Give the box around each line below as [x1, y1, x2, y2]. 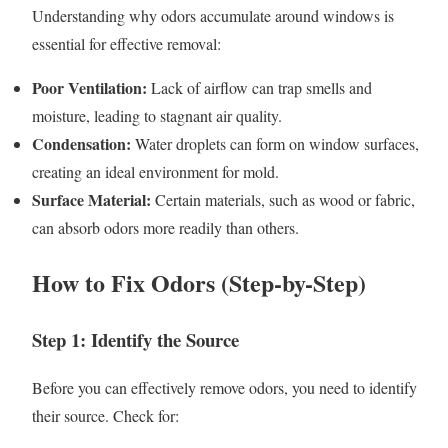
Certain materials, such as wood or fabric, [151, 188, 415, 210]
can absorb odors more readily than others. [32, 216, 299, 238]
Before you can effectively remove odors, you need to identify [32, 377, 417, 399]
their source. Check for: [32, 405, 179, 427]
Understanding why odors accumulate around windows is [32, 4, 394, 26]
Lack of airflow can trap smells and [147, 76, 372, 98]
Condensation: [32, 131, 131, 155]
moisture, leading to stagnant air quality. [32, 104, 282, 126]
